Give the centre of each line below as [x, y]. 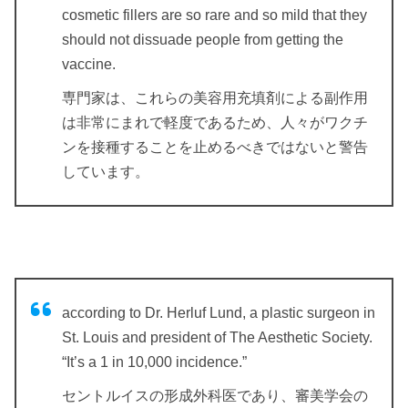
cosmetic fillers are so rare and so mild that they [214, 15]
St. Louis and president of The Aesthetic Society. [217, 337]
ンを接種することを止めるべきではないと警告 [215, 147]
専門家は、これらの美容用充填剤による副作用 [215, 97]
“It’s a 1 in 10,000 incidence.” [154, 362]
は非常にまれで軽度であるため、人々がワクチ [215, 122]
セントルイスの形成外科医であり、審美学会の [215, 395]
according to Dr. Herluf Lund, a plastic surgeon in [219, 312]
